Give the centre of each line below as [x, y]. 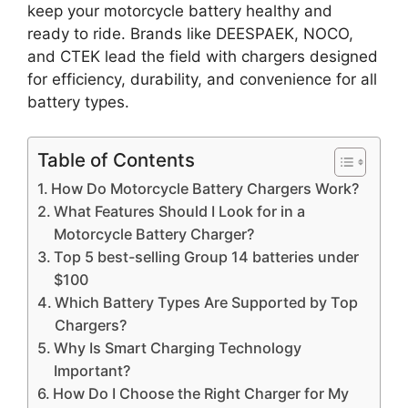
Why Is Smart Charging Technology [178, 348]
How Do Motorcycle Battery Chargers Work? [205, 189]
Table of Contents [116, 160]
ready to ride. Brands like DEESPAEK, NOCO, [190, 33]
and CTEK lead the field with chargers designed [203, 56]
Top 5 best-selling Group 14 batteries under [207, 257]
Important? [92, 371]
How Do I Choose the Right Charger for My [201, 393]
